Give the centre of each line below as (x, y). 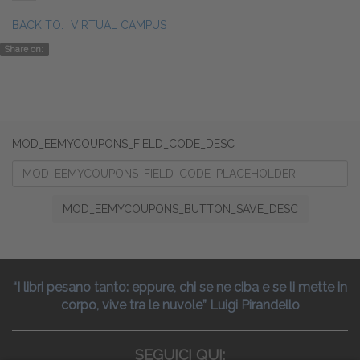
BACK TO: (39, 25)
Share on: (25, 49)
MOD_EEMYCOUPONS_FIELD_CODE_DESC (123, 144)
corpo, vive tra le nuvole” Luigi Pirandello (180, 305)
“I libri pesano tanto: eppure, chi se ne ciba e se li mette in (180, 288)
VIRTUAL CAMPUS (119, 25)
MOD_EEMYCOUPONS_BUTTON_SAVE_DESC (180, 209)
